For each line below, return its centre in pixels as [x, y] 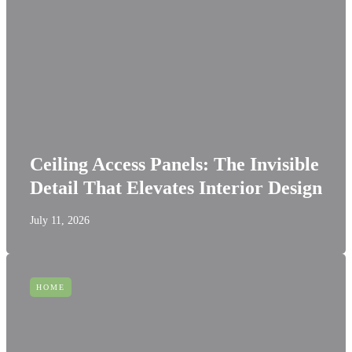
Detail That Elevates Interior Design [176, 188]
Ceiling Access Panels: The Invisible [174, 164]
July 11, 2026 [60, 220]
